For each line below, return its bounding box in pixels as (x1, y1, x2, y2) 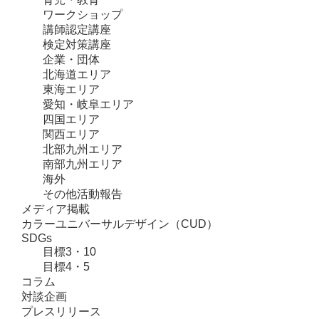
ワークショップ (43, 8, 122, 21)
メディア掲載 (21, 202, 90, 215)
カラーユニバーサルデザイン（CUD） (21, 217, 218, 230)
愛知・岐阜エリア (43, 98, 134, 110)
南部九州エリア (43, 157, 122, 170)
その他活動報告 (43, 187, 122, 200)
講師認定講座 (43, 23, 111, 36)
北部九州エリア (43, 142, 122, 155)
